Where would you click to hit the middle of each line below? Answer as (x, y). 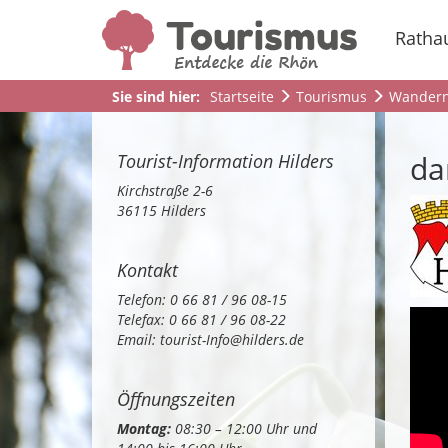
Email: (138, 339)
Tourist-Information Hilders (225, 161)
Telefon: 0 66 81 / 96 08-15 (202, 299)
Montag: (144, 428)
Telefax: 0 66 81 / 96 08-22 (201, 319)
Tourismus (331, 96)
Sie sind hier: (156, 96)
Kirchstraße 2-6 (165, 190)
